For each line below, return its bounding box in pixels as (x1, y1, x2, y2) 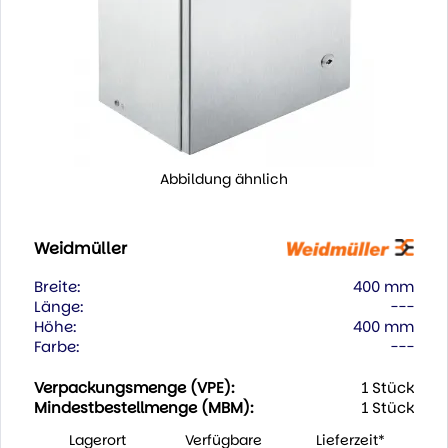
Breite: (33, 276, 81, 298)
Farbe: (33, 336, 80, 358)
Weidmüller (33, 237, 127, 261)
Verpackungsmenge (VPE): (33, 377, 235, 399)
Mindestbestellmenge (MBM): (33, 397, 254, 419)
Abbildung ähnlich (160, 169, 288, 190)
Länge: (33, 296, 84, 318)
